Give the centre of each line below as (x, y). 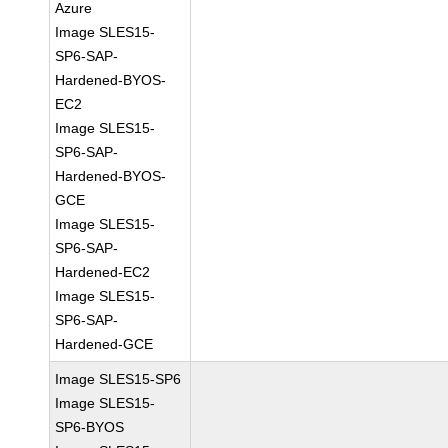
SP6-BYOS (90, 427)
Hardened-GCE (104, 344)
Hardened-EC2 (103, 272)
